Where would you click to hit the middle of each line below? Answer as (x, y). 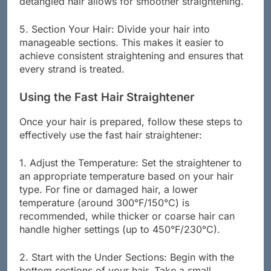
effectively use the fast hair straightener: (111, 146)
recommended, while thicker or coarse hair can (127, 227)
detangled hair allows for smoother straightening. (132, 12)
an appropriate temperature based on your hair (126, 187)
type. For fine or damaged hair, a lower (109, 201)
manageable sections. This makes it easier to (122, 53)
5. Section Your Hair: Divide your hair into (115, 40)
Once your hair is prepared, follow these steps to (131, 133)
